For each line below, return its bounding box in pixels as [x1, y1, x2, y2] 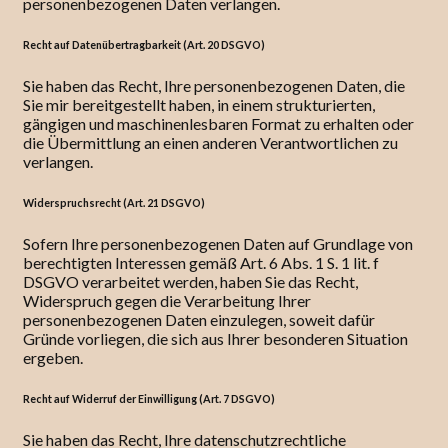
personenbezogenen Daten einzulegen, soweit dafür [23, 310, 375, 330]
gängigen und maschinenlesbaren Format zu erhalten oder [23, 114, 414, 134]
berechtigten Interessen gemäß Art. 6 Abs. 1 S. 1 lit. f [23, 253, 379, 273]
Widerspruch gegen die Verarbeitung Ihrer [23, 291, 311, 311]
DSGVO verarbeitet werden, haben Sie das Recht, [23, 272, 358, 292]
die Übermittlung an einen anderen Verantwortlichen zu [23, 133, 398, 153]
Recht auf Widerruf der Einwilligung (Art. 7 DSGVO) [23, 392, 275, 406]
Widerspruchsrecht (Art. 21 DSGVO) [23, 196, 205, 210]
